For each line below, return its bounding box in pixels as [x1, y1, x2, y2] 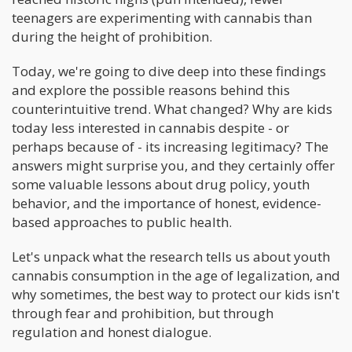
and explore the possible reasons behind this [12, 80, 290, 99]
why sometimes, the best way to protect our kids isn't [12, 284, 339, 303]
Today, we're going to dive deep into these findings [12, 61, 326, 80]
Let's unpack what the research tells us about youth [12, 247, 330, 266]
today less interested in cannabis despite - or [12, 118, 289, 137]
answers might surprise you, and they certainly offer [12, 156, 335, 174]
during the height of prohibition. [12, 27, 212, 46]
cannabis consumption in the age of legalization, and [12, 266, 340, 284]
